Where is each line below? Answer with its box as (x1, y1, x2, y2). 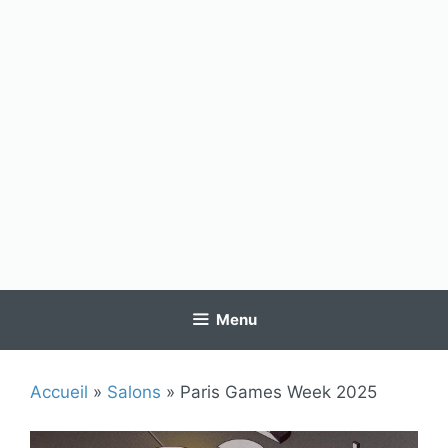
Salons (107, 382, 161, 402)
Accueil (30, 382, 88, 402)
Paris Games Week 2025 (180, 382, 377, 402)
